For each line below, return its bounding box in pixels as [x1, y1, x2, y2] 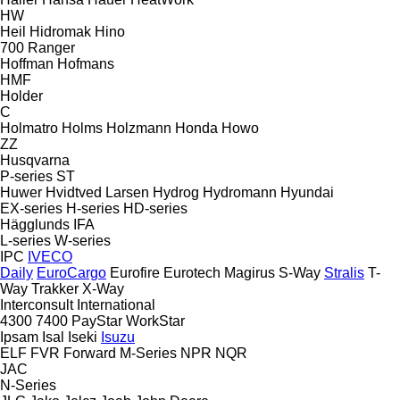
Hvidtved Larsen [46, 184, 149, 200]
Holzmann [106, 120, 171, 136]
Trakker [31, 280, 79, 296]
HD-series [123, 200, 187, 216]
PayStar [71, 312, 122, 329]
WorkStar [126, 312, 185, 329]
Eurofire [110, 264, 160, 280]
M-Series [120, 345, 177, 361]
